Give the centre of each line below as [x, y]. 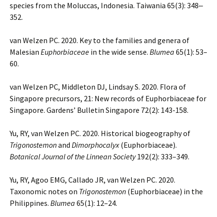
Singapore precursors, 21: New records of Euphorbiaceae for [108, 98]
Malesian [25, 52]
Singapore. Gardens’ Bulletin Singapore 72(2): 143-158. [99, 110]
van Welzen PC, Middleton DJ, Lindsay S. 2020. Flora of [98, 87]
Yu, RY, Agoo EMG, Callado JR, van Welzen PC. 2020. [93, 180]
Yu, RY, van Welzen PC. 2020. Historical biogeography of [100, 133]
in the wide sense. [119, 52]
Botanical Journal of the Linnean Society [73, 156]
